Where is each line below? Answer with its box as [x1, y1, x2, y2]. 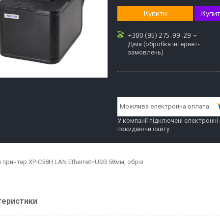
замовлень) [128, 48, 164, 56]
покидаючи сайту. [117, 125, 171, 133]
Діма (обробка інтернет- [128, 40, 200, 48]
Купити [143, 9, 167, 18]
